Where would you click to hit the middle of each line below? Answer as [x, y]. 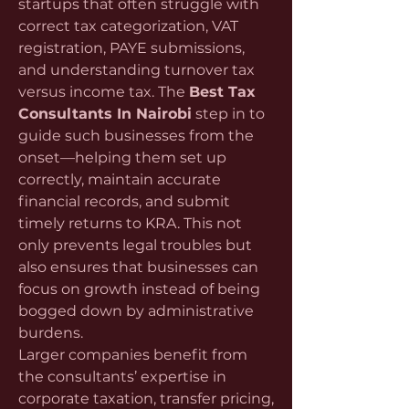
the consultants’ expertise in [122, 377]
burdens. [51, 333]
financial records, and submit [124, 201]
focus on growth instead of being [139, 289]
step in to [228, 114]
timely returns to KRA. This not [130, 223]
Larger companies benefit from [133, 355]
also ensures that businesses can [138, 267]
